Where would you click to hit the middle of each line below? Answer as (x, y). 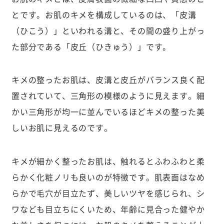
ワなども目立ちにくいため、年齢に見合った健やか (108, 209)
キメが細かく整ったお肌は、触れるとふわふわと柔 (108, 161)
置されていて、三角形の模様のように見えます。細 (108, 96)
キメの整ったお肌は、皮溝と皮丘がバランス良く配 (108, 80)
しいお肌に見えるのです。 (62, 128)
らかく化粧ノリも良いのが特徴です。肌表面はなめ (108, 177)
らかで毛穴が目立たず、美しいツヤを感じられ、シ (108, 193)
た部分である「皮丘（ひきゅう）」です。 (91, 46)
